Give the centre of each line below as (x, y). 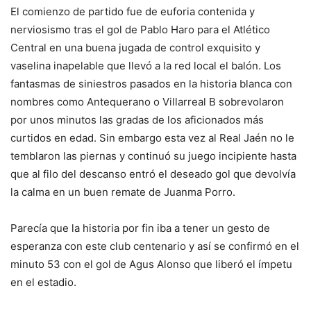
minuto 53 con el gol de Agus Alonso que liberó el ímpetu (151, 264)
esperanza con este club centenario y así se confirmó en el (155, 246)
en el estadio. (46, 282)
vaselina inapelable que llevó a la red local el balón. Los (146, 65)
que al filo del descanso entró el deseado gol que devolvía (153, 174)
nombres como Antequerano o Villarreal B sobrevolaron (147, 101)
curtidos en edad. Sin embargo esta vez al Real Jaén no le (152, 137)
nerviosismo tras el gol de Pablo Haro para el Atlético (140, 29)
